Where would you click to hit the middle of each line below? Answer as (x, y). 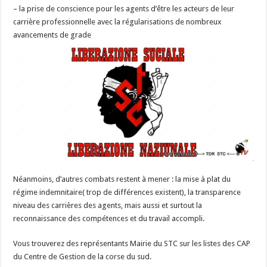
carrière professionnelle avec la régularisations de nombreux (118, 22)
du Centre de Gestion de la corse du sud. (83, 257)
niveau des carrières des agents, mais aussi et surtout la (108, 206)
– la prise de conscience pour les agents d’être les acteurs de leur (124, 9)
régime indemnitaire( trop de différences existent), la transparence (127, 193)
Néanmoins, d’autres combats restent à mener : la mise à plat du (122, 179)
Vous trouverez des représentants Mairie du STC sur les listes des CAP (132, 244)
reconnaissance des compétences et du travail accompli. (109, 219)
